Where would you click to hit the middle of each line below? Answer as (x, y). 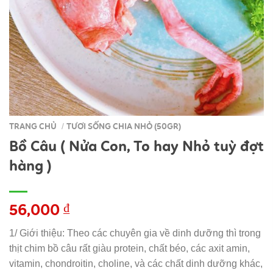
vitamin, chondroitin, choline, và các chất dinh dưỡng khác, (136, 264)
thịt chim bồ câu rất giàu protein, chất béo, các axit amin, (129, 249)
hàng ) (30, 165)
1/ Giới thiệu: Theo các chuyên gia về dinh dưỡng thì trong (135, 233)
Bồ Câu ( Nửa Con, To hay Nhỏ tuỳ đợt (136, 146)
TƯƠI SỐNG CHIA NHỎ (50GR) (124, 127)
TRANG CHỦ (33, 127)
